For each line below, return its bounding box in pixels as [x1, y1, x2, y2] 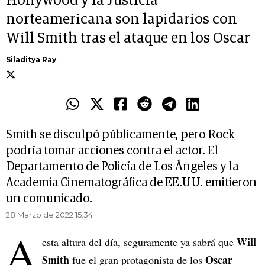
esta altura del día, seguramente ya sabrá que [42, 235, 237, 250]
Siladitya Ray [6, 55, 56, 64]
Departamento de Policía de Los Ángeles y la [6, 161, 238, 173]
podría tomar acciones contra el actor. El [6, 145, 218, 157]
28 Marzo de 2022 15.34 [6, 210, 93, 220]
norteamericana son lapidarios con [6, 12, 237, 27]
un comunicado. [6, 193, 92, 205]
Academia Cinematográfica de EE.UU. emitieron [6, 177, 257, 189]
